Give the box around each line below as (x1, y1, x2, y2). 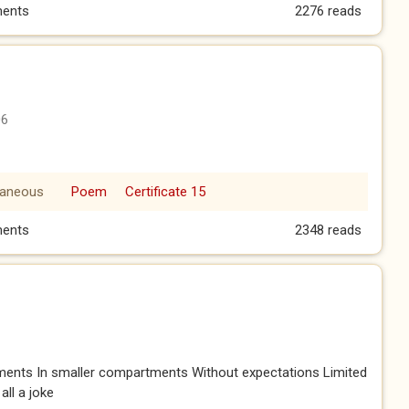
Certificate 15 (124, 184, 205, 200)
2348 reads (294, 222, 362, 238)
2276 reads (294, 3, 362, 19)
